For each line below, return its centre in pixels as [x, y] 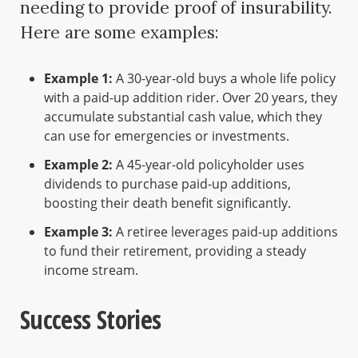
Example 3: [78, 232]
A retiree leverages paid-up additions [225, 232]
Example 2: [78, 165]
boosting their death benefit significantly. [167, 203]
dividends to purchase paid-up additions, [167, 184]
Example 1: [78, 79]
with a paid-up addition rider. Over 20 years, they [191, 98]
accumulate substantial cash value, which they [183, 117]
